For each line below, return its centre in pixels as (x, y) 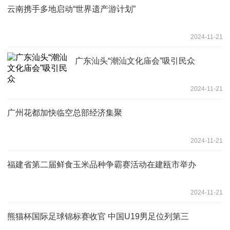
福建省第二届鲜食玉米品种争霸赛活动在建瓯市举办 (102, 164)
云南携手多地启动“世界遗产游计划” (71, 9)
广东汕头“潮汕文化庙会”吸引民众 (135, 61)
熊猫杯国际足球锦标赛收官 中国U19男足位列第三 (98, 216)
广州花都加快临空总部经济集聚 (65, 112)
